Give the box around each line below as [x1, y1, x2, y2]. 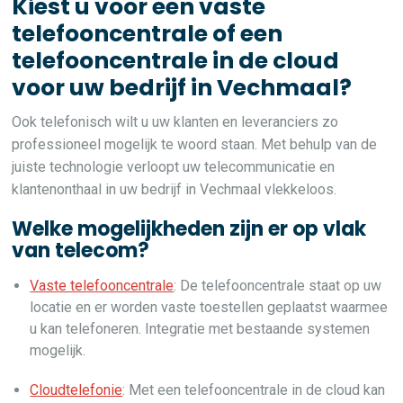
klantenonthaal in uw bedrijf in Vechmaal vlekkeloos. [12, 181, 337, 198]
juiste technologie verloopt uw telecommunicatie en [12, 158, 336, 175]
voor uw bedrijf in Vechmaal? [12, 72, 353, 103]
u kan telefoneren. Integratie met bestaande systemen [30, 320, 371, 337]
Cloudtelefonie [30, 381, 123, 399]
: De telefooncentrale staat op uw [174, 277, 382, 294]
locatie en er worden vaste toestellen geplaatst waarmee [30, 299, 389, 316]
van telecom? [12, 237, 150, 264]
